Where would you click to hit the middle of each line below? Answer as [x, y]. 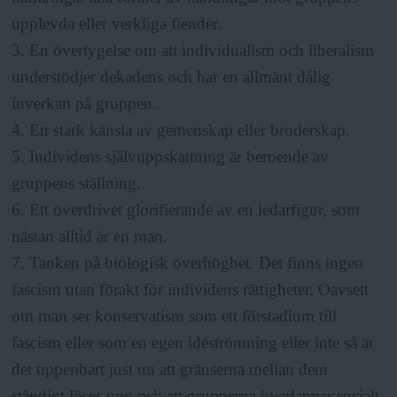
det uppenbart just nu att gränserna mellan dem [170, 370]
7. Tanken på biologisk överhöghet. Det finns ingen [188, 263]
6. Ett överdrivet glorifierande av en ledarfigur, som [186, 210]
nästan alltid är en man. [90, 237]
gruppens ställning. [77, 183]
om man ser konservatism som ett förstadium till [175, 316]
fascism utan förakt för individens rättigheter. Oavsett [191, 290]
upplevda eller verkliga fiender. [117, 24]
